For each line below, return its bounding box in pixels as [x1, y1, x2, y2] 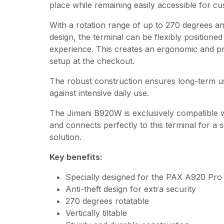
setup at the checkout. [49, 56, 134, 66]
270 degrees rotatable [65, 196, 149, 206]
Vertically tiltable [65, 208, 127, 218]
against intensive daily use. [49, 88, 151, 98]
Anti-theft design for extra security [65, 184, 196, 194]
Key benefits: [49, 152, 102, 162]
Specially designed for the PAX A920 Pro [65, 172, 222, 182]
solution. [49, 132, 81, 142]
